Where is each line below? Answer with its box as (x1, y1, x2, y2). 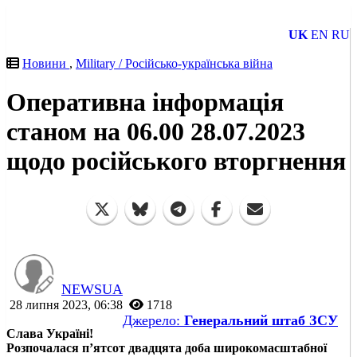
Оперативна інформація (6, 88, 284, 117)
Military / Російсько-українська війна (76, 57, 273, 70)
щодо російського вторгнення (6, 147, 346, 176)
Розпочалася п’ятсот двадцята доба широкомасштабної (6, 340, 327, 355)
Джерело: (123, 312, 184, 328)
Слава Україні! (6, 326, 93, 340)
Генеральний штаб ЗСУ (184, 312, 338, 328)
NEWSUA (61, 280, 123, 297)
